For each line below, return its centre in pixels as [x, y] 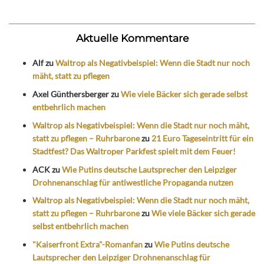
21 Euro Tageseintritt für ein [202, 138]
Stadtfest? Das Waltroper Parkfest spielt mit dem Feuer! [134, 151]
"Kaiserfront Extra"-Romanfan [88, 245]
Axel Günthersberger [71, 94]
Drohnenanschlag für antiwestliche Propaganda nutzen [133, 182]
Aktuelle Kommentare [132, 38]
